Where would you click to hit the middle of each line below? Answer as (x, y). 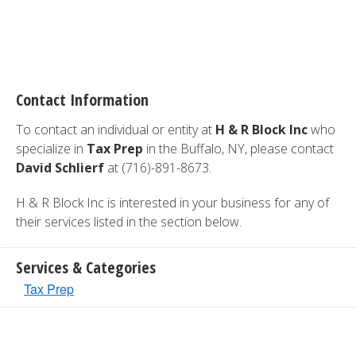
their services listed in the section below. (129, 222)
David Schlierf (60, 168)
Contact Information (82, 100)
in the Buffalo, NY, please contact (238, 149)
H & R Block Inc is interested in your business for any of (172, 203)
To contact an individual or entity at (116, 130)
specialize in (51, 149)
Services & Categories (86, 267)
